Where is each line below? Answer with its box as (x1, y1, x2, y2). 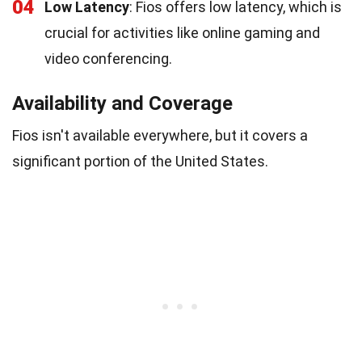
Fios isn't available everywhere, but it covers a (12, 126, 308, 144)
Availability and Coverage (12, 91, 233, 115)
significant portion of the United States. (12, 152, 268, 170)
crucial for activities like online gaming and (44, 23, 320, 41)
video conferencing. (44, 49, 172, 67)
